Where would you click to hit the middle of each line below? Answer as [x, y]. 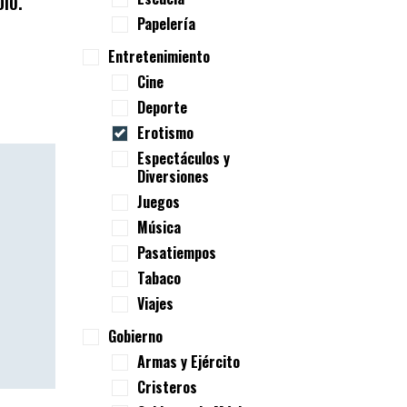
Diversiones [173, 176]
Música [159, 227]
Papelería [166, 24]
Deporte [162, 107]
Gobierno [135, 336]
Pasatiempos [177, 253]
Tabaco [159, 278]
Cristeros [167, 387]
